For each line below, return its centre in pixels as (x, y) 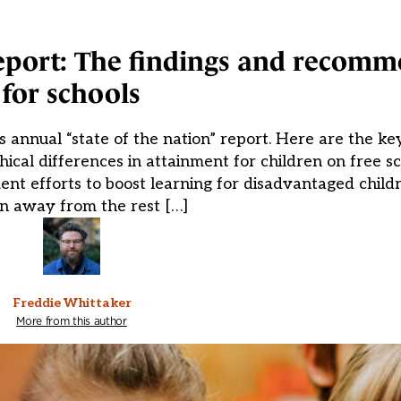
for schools (72, 94)
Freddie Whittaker (72, 303)
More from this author (72, 321)
